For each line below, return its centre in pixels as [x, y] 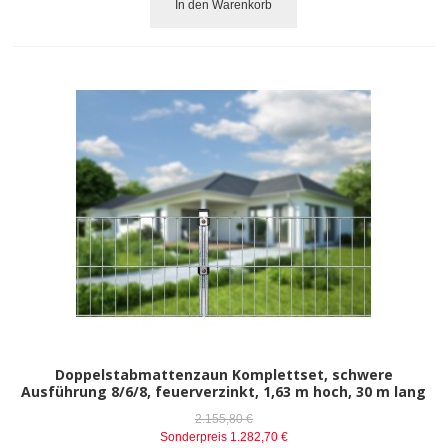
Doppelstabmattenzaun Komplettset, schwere [223, 374]
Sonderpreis [193, 436]
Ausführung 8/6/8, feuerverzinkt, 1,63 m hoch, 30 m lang [224, 391]
